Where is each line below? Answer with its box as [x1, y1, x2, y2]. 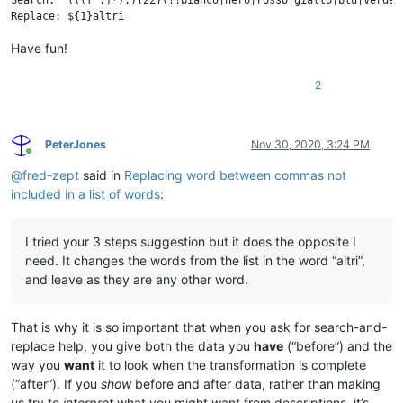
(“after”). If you [11, 376, 101, 392]
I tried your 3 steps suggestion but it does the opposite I [25, 234, 356, 250]
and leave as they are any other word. [25, 272, 248, 288]
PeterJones [45, 138, 106, 152]
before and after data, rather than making [131, 376, 381, 392]
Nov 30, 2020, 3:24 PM [251, 138, 370, 152]
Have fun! [11, 40, 67, 57]
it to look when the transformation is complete [94, 357, 366, 373]
